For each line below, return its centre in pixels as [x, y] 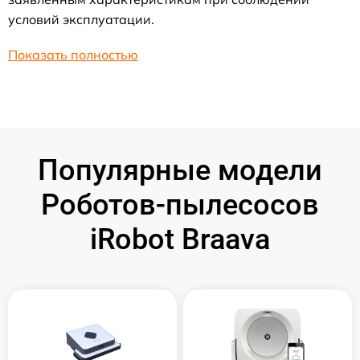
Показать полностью [73, 54]
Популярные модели [180, 170]
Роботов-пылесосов [180, 205]
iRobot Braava [180, 239]
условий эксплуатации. [81, 19]
